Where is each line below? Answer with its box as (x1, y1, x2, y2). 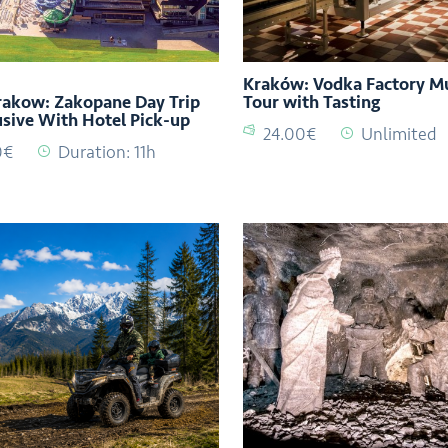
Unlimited (360, 122, 437, 145)
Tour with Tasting (242, 90, 380, 113)
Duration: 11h (58, 140, 156, 163)
